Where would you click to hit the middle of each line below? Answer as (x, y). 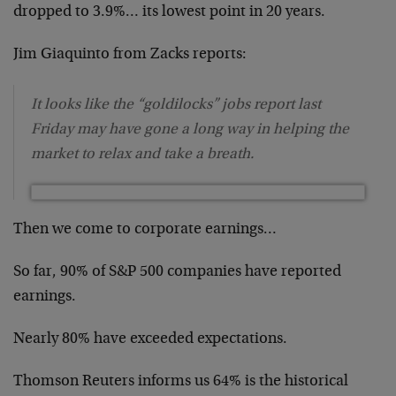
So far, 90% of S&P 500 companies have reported (177, 272)
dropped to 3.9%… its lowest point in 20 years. (169, 12)
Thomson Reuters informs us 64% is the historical (181, 381)
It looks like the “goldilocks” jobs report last (176, 105)
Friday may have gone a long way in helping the (190, 129)
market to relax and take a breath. (142, 154)
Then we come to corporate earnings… (145, 229)
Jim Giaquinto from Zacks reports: (130, 54)
